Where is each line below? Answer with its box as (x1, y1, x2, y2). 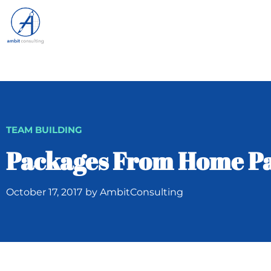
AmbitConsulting (97, 186, 183, 198)
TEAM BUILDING (6, 124, 82, 135)
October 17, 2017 (6, 186, 82, 198)
